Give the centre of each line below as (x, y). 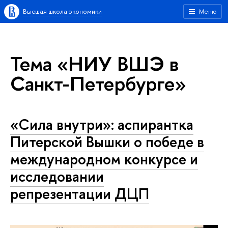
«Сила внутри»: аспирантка (102, 125)
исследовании (57, 177)
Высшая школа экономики (62, 11)
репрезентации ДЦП (80, 194)
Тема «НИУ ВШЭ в (95, 63)
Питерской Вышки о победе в (107, 142)
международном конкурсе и (104, 159)
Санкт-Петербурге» (98, 83)
